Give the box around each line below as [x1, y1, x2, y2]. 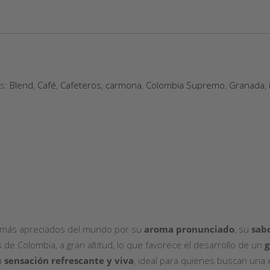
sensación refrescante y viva [4, 254, 134, 266]
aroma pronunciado [144, 223, 234, 235]
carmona [105, 79, 142, 91]
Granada [229, 79, 265, 91]
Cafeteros [60, 79, 101, 91]
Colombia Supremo [146, 79, 225, 91]
